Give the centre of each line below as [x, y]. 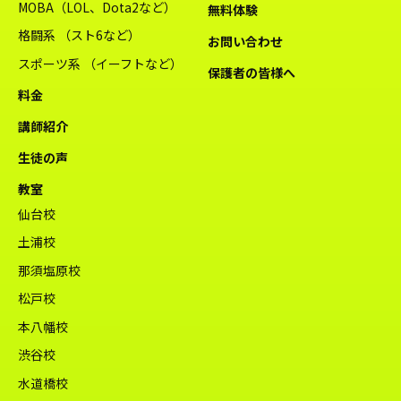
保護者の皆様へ [252, 73]
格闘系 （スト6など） [79, 35]
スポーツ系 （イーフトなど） [100, 63]
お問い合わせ [246, 42]
